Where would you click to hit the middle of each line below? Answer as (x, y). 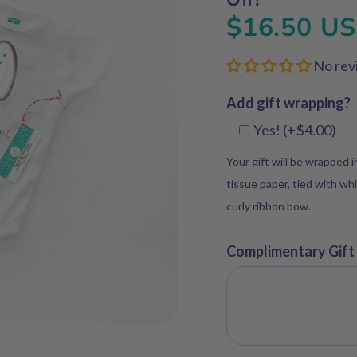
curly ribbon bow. (269, 206)
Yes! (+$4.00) (294, 130)
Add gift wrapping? (288, 103)
